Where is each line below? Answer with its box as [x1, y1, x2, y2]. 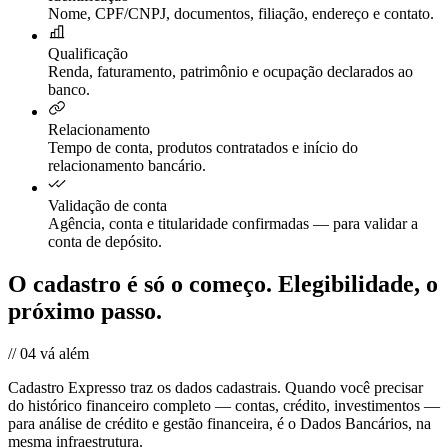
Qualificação [48, 44, 128, 62]
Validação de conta [48, 196, 167, 214]
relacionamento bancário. [48, 156, 206, 174]
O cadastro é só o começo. [8, 270, 272, 297]
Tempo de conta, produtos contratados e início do [48, 138, 358, 156]
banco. [48, 80, 90, 98]
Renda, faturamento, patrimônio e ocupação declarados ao [48, 62, 413, 80]
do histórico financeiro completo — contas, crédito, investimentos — [8, 396, 440, 414]
